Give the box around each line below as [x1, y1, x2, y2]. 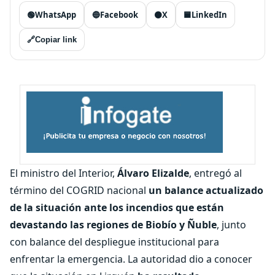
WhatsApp [35, 9, 76, 20]
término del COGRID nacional [10, 184, 149, 197]
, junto [217, 218, 246, 231]
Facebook [100, 9, 138, 20]
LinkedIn [192, 9, 227, 20]
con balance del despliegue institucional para [10, 235, 219, 249]
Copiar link [35, 35, 77, 44]
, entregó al [189, 166, 242, 180]
